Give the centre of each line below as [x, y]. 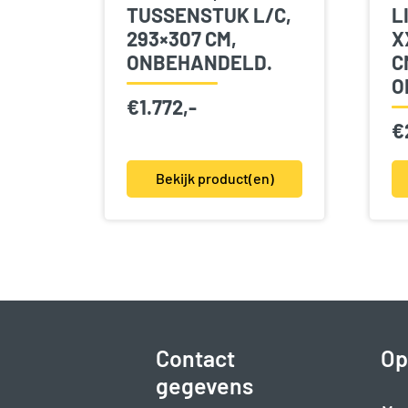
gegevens [204, 385]
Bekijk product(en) [214, 178]
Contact [195, 358]
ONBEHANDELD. [199, 62]
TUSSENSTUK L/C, [209, 15]
